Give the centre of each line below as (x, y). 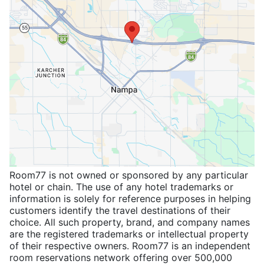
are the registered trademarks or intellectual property (129, 234)
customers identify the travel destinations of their (120, 211)
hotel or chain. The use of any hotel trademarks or (121, 187)
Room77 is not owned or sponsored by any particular (129, 175)
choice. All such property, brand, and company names (130, 222)
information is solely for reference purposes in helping (130, 199)
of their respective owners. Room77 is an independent (130, 246)
